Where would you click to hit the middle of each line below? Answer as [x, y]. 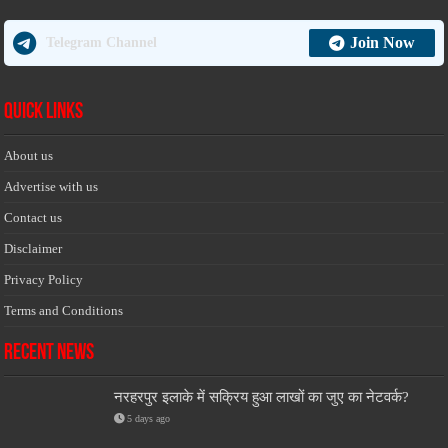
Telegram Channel [102, 42]
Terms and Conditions [64, 310]
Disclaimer [33, 248]
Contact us [33, 217]
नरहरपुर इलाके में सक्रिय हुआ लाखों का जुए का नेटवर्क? [262, 396]
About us [29, 155]
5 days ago [149, 418]
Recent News [49, 353]
